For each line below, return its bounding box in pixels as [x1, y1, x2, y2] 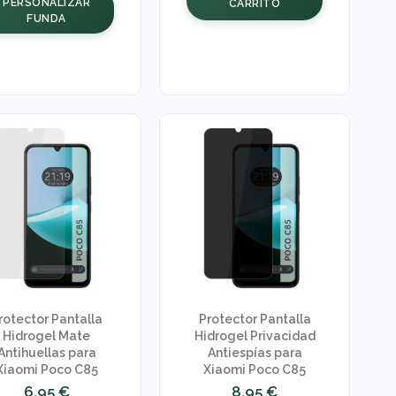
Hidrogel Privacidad [194, 329, 316, 344]
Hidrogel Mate [3, 329, 91, 344]
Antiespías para [207, 346, 302, 361]
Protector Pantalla [198, 312, 311, 327]
